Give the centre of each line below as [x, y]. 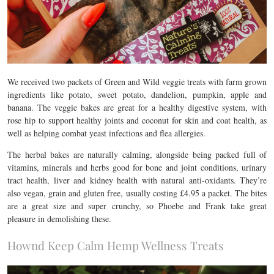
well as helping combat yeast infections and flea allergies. [106, 133]
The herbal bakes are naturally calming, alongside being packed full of [137, 154]
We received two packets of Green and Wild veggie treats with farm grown [137, 82]
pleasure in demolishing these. [59, 219]
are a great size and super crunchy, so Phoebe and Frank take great [137, 206]
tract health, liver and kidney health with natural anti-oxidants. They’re [137, 180]
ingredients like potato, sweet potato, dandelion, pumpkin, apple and [137, 94]
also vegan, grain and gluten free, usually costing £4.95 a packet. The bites [137, 193]
